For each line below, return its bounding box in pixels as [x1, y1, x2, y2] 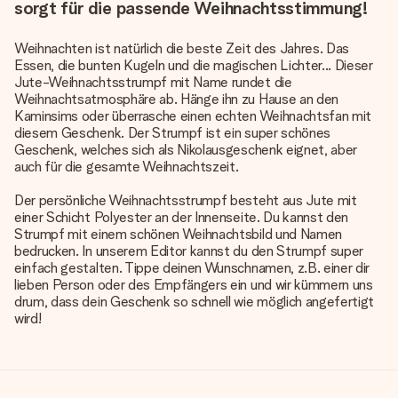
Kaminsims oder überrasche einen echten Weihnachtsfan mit [14, 107, 372, 124]
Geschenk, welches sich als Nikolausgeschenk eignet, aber [14, 141, 358, 158]
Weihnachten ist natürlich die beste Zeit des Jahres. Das [14, 40, 350, 57]
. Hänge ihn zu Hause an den [173, 91, 339, 107]
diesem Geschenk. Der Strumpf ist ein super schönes [14, 124, 330, 141]
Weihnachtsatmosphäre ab [14, 91, 174, 107]
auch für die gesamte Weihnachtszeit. [14, 158, 239, 175]
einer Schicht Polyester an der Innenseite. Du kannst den [14, 209, 349, 226]
